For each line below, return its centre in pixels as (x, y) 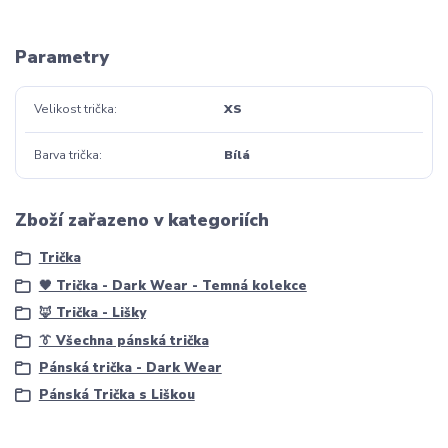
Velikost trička (73, 108)
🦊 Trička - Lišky (92, 313)
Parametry (62, 57)
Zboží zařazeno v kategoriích (142, 219)
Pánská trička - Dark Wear (130, 367)
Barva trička (66, 155)
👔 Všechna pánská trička (123, 340)
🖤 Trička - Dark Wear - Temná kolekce (172, 285)
